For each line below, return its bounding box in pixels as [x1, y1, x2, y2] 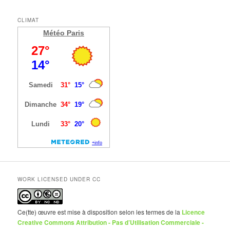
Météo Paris [43, 28, 85, 37]
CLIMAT [17, 16, 40, 24]
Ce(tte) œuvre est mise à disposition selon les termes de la [17, 207, 182, 217]
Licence [182, 207, 205, 217]
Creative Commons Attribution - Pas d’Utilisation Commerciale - [17, 218, 204, 227]
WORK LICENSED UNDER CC [17, 176, 101, 183]
